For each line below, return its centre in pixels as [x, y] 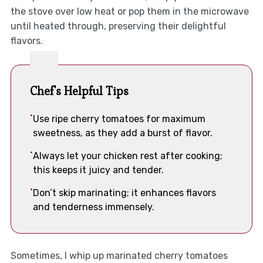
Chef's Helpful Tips [79, 91]
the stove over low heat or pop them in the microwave [129, 11]
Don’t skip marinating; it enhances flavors [124, 193]
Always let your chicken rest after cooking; [127, 156]
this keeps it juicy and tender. [98, 170]
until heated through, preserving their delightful [118, 26]
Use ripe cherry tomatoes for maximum [119, 119]
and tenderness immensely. [93, 207]
